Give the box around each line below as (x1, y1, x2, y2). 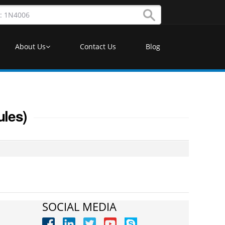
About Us (15, 42, 46, 51)
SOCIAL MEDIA (42, 198, 117, 214)
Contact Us (80, 42, 116, 51)
